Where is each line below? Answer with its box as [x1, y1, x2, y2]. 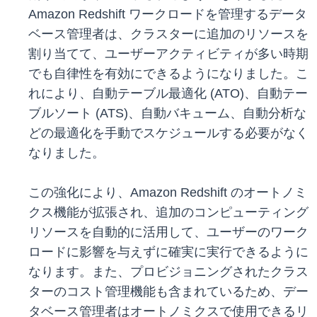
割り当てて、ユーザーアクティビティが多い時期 [28, 47, 309, 62]
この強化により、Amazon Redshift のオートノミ [28, 185, 307, 200]
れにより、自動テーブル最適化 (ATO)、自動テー [28, 86, 308, 101]
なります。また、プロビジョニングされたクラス [28, 265, 309, 279]
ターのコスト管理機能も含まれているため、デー [28, 284, 309, 299]
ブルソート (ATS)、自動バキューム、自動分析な [28, 106, 306, 121]
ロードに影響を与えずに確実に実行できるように [28, 245, 309, 260]
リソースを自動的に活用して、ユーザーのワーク [28, 225, 309, 240]
